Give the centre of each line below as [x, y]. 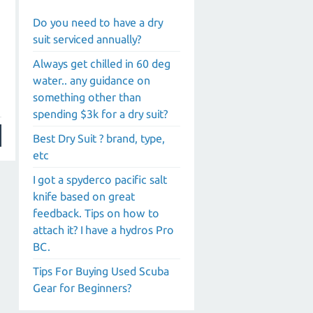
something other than [87, 97]
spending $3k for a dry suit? [100, 114]
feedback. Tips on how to [96, 213]
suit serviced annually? [87, 39]
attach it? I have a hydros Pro [103, 230]
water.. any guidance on [92, 80]
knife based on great [84, 196]
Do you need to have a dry [98, 22]
